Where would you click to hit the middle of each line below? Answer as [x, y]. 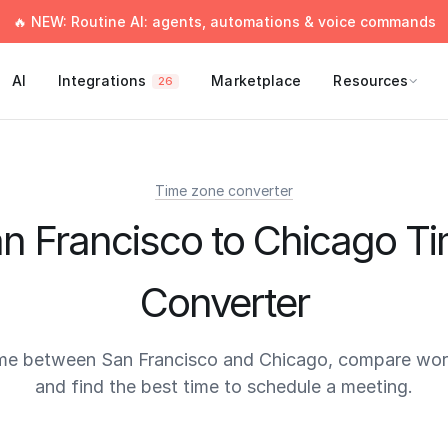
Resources [371, 80]
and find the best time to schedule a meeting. [224, 386]
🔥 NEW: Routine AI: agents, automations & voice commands [224, 21]
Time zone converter [224, 190]
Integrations [102, 80]
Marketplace [256, 80]
